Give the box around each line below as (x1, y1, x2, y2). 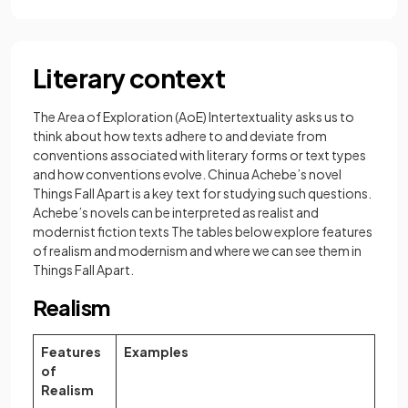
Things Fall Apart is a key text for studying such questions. (33, 185, 372, 202)
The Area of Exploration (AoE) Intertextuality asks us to (33, 108, 354, 126)
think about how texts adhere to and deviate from (33, 127, 327, 145)
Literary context (33, 62, 226, 95)
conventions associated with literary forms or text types (33, 147, 366, 164)
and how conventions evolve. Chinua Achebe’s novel (33, 166, 342, 183)
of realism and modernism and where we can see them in (33, 242, 362, 260)
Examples (124, 343, 189, 361)
